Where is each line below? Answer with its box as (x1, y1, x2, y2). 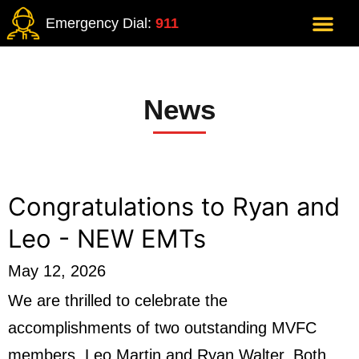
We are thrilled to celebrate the (8, 292, 228, 309)
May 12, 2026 (8, 262, 106, 280)
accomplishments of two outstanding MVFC (8, 319, 317, 337)
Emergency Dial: (46, 15, 155, 31)
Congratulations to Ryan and (8, 192, 340, 221)
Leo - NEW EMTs (8, 224, 206, 253)
